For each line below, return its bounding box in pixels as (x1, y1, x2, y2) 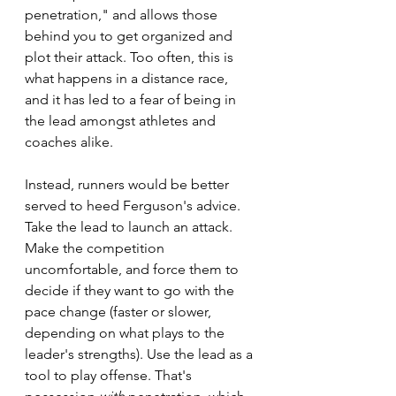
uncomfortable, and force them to (25, 261, 242, 278)
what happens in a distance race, (25, 70, 232, 88)
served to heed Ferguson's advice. (25, 197, 244, 215)
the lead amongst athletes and (25, 112, 219, 130)
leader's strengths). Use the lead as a (25, 346, 256, 363)
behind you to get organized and (25, 27, 236, 45)
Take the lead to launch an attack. (25, 218, 236, 236)
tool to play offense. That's (25, 367, 195, 385)
